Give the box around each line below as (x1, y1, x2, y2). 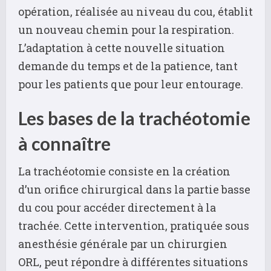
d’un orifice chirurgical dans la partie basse (18, 182, 250, 197)
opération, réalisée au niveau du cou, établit (18, 4, 253, 19)
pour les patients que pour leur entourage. (18, 77, 243, 92)
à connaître (18, 132, 111, 155)
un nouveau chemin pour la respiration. (18, 22, 234, 38)
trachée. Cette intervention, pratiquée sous (18, 218, 249, 233)
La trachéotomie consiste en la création (18, 164, 230, 179)
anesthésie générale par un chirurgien (18, 237, 227, 252)
